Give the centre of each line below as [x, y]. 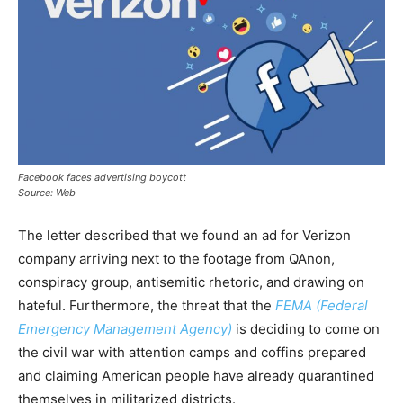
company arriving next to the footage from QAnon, [176, 259]
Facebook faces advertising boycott [102, 177]
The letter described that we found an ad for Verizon [184, 235]
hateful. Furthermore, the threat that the [147, 305]
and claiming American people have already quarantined [196, 376]
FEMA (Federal [322, 305]
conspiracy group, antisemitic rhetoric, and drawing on [191, 282]
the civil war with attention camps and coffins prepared [192, 352]
